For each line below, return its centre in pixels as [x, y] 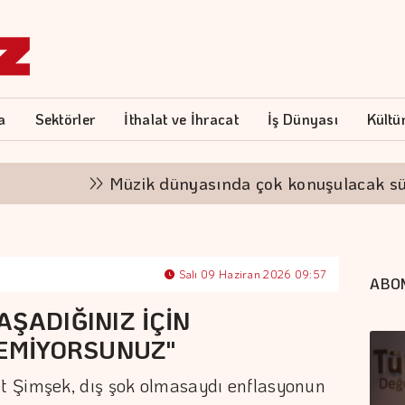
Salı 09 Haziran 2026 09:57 [251, 274]
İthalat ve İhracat [181, 119]
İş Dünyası [303, 119]
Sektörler [65, 119]
